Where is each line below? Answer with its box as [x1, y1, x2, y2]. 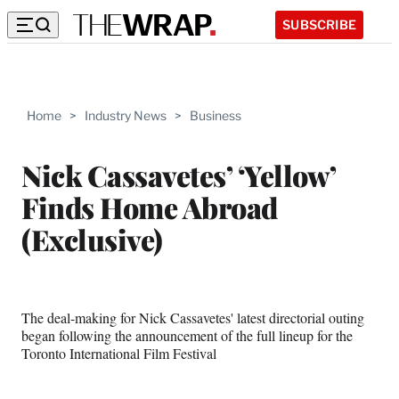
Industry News [85, 108, 167, 123]
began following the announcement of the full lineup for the [21, 325, 353, 345]
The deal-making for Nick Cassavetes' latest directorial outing [21, 307, 364, 327]
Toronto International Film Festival [21, 343, 216, 362]
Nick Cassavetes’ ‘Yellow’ [21, 155, 336, 194]
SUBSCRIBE [282, 16, 356, 32]
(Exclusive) [21, 219, 163, 258]
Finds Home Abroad [21, 187, 278, 226]
